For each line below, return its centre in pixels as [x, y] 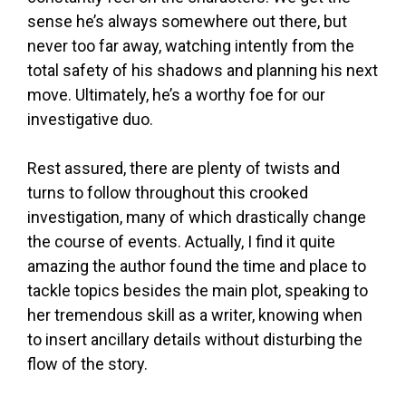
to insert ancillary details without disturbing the [195, 340]
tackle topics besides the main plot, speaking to [198, 291]
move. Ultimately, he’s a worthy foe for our [176, 95]
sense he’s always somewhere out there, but [187, 22]
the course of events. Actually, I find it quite [181, 242]
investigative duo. [90, 120]
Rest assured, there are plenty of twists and [184, 169]
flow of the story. [87, 364]
